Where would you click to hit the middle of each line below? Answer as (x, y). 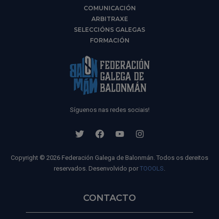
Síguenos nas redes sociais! (109, 109)
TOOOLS (152, 168)
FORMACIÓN (109, 40)
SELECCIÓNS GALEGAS (109, 29)
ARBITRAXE (109, 19)
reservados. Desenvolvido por (97, 168)
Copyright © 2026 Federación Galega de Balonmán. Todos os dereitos (109, 157)
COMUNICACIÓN (109, 8)
